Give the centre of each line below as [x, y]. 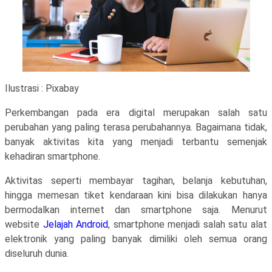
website [24, 224]
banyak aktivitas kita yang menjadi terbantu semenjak [136, 142]
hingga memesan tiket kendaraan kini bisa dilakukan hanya [136, 195]
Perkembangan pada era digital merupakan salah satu [136, 113]
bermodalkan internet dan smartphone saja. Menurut [136, 210]
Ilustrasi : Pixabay [42, 88]
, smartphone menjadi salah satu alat [188, 224]
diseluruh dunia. [37, 253]
